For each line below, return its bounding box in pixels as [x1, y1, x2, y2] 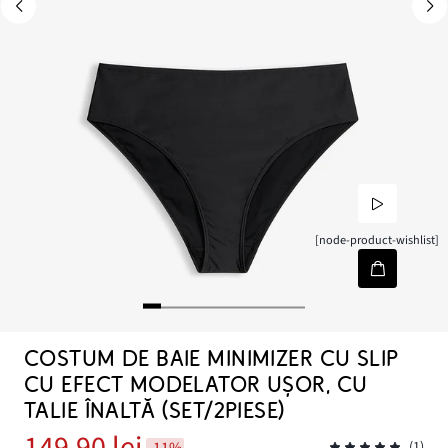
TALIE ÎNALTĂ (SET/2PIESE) [24, 398, 286, 424]
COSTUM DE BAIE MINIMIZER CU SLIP [24, 346, 399, 372]
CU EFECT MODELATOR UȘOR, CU [24, 372, 368, 398]
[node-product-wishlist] [315, 231, 440, 250]
